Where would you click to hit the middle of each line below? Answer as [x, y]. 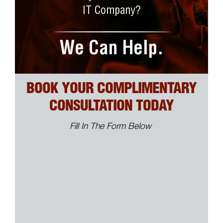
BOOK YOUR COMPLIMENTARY [111, 90]
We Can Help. [111, 50]
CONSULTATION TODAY [111, 107]
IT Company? [111, 11]
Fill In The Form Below [111, 127]
